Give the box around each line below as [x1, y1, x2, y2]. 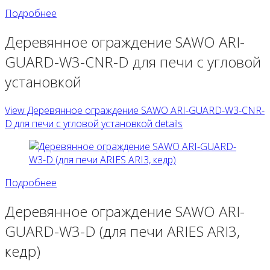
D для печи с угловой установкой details [5, 117, 183, 131]
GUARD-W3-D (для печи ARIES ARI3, [5, 221, 240, 242]
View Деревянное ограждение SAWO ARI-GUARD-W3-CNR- [5, 104, 265, 118]
